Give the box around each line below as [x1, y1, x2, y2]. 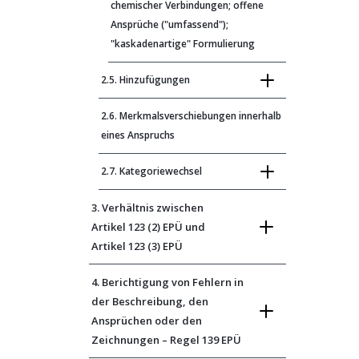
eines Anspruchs [101, 128, 175, 142]
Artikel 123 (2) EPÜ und [91, 220, 205, 234]
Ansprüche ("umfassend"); [111, 18, 228, 31]
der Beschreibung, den [91, 294, 208, 309]
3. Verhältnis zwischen [91, 200, 204, 215]
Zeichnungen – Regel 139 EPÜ [91, 333, 241, 347]
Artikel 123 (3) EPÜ [91, 239, 183, 253]
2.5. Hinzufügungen [101, 73, 190, 87]
